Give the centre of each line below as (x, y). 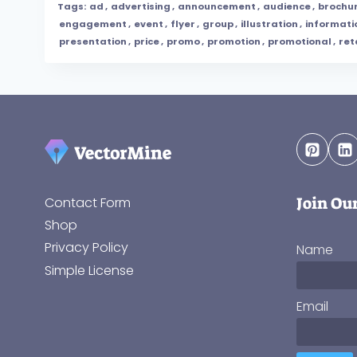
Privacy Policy (86, 248)
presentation (93, 42)
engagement (93, 24)
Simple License (89, 270)
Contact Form (88, 202)
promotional (300, 42)
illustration (269, 24)
